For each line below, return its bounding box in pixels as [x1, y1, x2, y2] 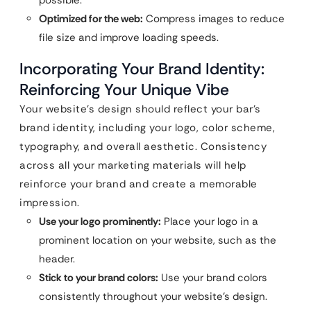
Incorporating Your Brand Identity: [19, 58, 264, 80]
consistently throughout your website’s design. [39, 289, 267, 304]
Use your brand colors [158, 271, 267, 285]
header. [39, 252, 75, 267]
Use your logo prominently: [39, 215, 161, 229]
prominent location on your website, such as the [39, 233, 276, 248]
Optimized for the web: [39, 12, 143, 26]
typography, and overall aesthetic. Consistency [19, 140, 267, 154]
